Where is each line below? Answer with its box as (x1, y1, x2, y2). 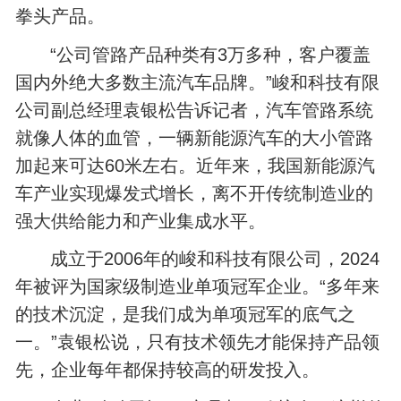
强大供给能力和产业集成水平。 (15, 210, 267, 231)
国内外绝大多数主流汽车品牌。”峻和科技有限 (15, 72, 380, 92)
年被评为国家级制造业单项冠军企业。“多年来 (15, 277, 380, 297)
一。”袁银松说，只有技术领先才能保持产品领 (15, 332, 380, 353)
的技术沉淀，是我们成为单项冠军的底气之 (15, 304, 356, 325)
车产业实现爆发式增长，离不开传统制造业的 (15, 183, 374, 203)
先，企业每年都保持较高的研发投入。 (15, 360, 320, 380)
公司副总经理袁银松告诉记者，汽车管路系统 (15, 99, 374, 120)
